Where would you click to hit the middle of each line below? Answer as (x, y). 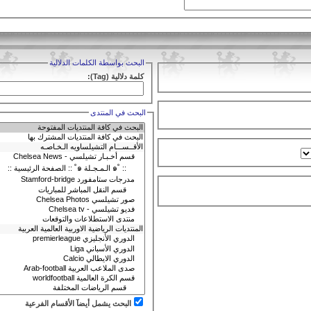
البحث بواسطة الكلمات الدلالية (96, 62)
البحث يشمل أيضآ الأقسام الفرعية (78, 303)
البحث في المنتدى (118, 112)
